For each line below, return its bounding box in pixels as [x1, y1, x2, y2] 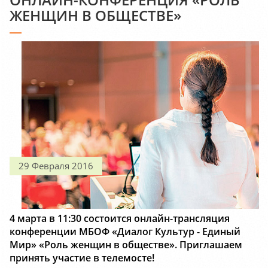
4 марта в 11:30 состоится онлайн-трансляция [10, 212, 230, 226]
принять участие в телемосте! [10, 251, 154, 265]
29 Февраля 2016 [19, 160, 93, 172]
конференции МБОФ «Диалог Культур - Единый [10, 225, 240, 239]
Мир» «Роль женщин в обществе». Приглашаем [10, 238, 242, 252]
